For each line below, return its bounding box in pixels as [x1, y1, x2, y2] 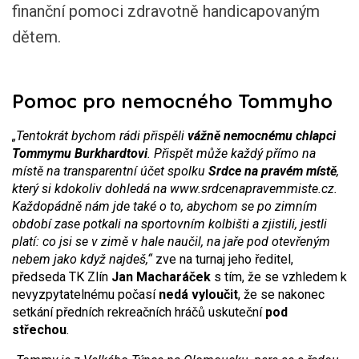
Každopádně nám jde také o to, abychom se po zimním [12, 199, 317, 214]
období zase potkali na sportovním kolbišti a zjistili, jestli [12, 216, 327, 232]
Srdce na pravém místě [208, 163, 337, 179]
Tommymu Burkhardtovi [12, 146, 147, 161]
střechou [12, 322, 67, 337]
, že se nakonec [238, 287, 325, 302]
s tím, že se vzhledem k [211, 269, 347, 284]
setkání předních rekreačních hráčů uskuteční [12, 305, 265, 320]
